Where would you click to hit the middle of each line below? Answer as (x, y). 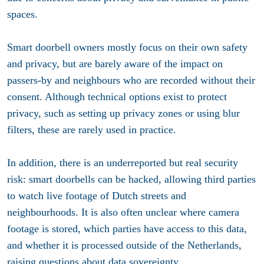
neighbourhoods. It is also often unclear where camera (123, 212)
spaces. (24, 14)
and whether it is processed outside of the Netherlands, (124, 245)
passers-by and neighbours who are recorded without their (131, 80)
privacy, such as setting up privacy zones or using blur (123, 113)
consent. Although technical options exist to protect (117, 97)
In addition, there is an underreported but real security (123, 163)
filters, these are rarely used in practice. (92, 130)
